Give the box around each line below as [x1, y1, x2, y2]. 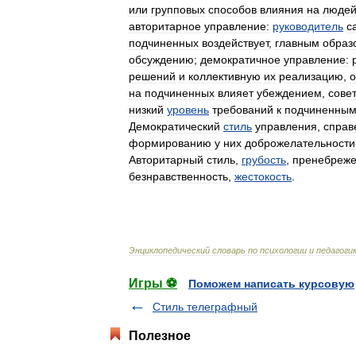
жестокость [234, 170, 292, 183]
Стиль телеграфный [153, 300, 257, 313]
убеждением [257, 87, 322, 99]
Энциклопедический [129, 246, 210, 255]
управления [255, 120, 317, 133]
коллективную [188, 70, 261, 83]
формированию [129, 137, 211, 149]
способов [208, 3, 257, 16]
